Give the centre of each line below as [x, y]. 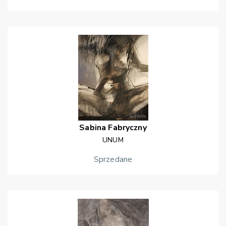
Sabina [93, 128]
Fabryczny [127, 128]
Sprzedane [113, 160]
